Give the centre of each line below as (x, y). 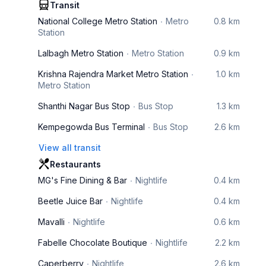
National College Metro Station (98, 21)
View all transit (70, 148)
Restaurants (75, 164)
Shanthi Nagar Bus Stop (84, 106)
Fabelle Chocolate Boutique (93, 243)
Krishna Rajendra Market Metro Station (113, 74)
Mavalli (51, 222)
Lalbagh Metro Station (81, 53)
